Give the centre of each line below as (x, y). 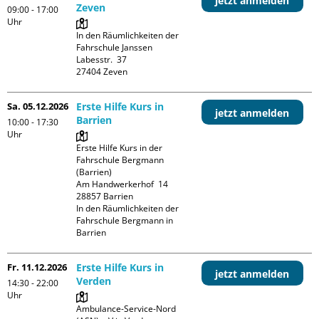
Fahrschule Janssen (115, 47)
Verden (94, 281)
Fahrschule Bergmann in (125, 220)
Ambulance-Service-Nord (126, 308)
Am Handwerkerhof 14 (122, 184)
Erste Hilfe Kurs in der (120, 147)
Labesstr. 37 (102, 59)
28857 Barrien (105, 196)
